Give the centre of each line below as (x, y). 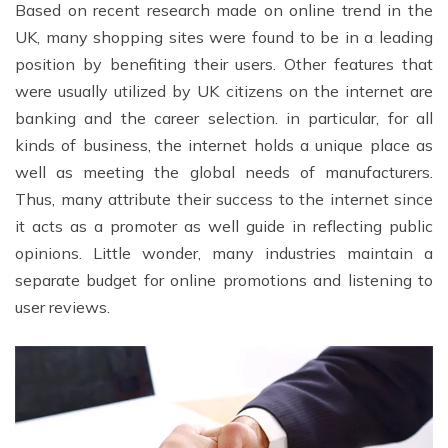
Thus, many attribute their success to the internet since (224, 199)
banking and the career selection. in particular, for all (224, 118)
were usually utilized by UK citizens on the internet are (224, 91)
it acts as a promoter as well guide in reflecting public (224, 226)
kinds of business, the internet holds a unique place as (224, 145)
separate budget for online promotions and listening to (224, 280)
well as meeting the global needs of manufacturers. (224, 172)
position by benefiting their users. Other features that (224, 64)
